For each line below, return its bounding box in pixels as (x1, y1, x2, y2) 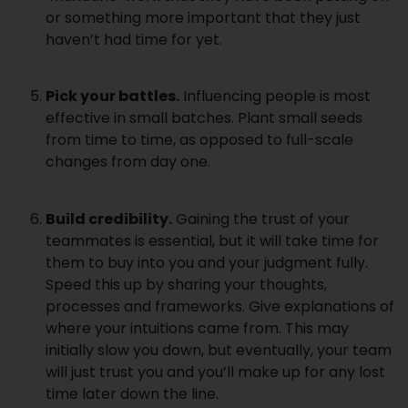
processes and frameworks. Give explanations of (46, 295, 394, 317)
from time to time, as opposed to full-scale (46, 129, 353, 151)
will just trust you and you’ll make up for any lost (46, 361, 385, 382)
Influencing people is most (179, 86, 371, 107)
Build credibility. (46, 208, 172, 229)
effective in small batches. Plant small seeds (46, 107, 362, 129)
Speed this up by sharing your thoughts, (46, 273, 327, 295)
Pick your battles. (46, 86, 179, 107)
